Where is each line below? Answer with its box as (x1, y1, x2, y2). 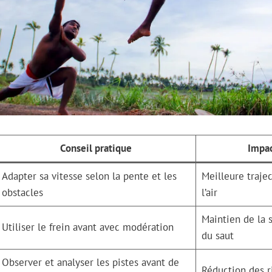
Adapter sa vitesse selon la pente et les (1, 169, 177, 183)
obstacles (1, 186, 43, 200)
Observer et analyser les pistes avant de (1, 256, 179, 270)
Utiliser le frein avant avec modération (1, 220, 174, 234)
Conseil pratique (60, 141, 132, 155)
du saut (201, 229, 234, 243)
